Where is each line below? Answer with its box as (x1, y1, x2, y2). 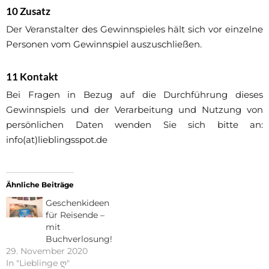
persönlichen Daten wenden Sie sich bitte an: (6, 118, 263, 130)
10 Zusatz (6, 4, 50, 17)
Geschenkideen (46, 197, 110, 208)
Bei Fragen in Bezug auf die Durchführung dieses (6, 88, 263, 100)
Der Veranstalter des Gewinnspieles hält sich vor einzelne (6, 23, 263, 35)
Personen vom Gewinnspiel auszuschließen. (6, 38, 202, 50)
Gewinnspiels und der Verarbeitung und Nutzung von (6, 103, 263, 115)
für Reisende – (46, 209, 105, 220)
